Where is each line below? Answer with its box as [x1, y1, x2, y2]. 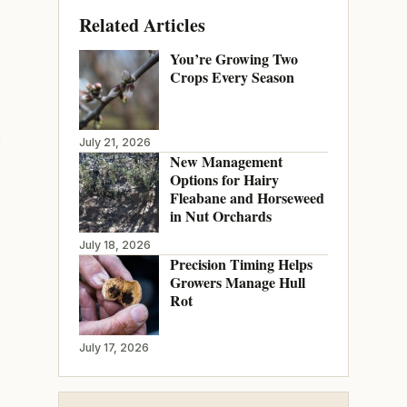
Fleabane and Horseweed [169, 186, 324, 208]
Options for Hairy [169, 168, 279, 190]
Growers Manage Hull [169, 271, 305, 293]
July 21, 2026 [78, 134, 151, 149]
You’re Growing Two [169, 47, 298, 69]
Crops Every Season [169, 65, 294, 87]
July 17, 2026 [78, 340, 149, 354]
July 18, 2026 [78, 237, 151, 252]
